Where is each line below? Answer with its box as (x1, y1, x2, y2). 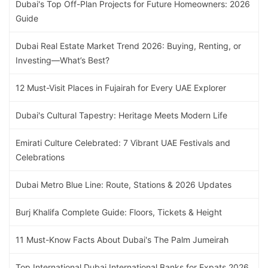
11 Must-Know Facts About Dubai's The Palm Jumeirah (16, 234, 229, 245)
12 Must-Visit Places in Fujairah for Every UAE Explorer (16, 83, 226, 93)
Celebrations (16, 152, 65, 163)
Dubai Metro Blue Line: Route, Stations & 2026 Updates (16, 179, 232, 190)
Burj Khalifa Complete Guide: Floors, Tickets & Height (16, 207, 222, 218)
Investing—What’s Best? (16, 55, 109, 66)
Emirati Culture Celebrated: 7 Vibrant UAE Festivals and (16, 138, 230, 148)
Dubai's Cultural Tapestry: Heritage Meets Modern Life (16, 110, 227, 121)
